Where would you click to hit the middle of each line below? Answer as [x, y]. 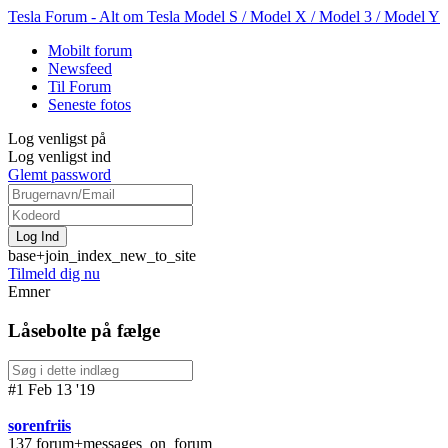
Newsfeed [80, 68]
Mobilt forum [90, 50]
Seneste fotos [89, 104]
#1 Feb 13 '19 [51, 390]
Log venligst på [57, 138]
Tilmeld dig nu [54, 273]
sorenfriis [39, 426]
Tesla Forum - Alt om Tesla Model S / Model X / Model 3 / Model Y [224, 16]
